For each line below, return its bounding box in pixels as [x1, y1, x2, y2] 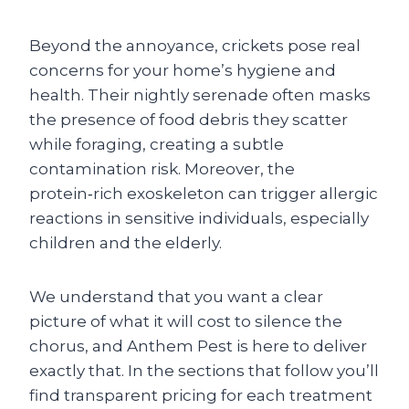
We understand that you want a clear [29, 288, 323, 306]
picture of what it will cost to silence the [29, 312, 342, 330]
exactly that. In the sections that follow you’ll [29, 362, 379, 380]
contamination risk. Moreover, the [29, 160, 295, 178]
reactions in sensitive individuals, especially [29, 209, 369, 227]
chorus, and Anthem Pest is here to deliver [29, 337, 367, 355]
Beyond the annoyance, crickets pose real [29, 37, 361, 55]
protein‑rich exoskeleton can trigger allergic [29, 184, 378, 203]
